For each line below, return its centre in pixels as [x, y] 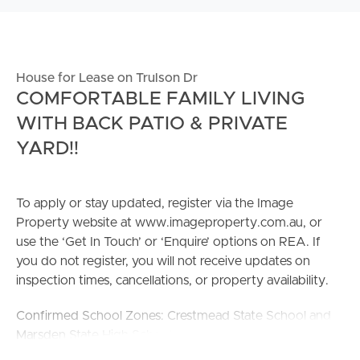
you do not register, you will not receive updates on [163, 261]
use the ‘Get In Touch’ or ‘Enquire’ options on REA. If [168, 241]
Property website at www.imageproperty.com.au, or [169, 222]
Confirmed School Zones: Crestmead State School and [174, 315]
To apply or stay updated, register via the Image [155, 203]
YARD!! [47, 148]
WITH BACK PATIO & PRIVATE [152, 123]
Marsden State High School [94, 335]
